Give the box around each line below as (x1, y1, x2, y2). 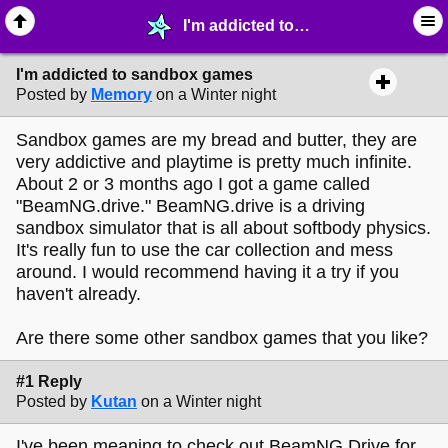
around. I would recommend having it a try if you (16, 261, 399, 282)
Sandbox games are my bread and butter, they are (16, 129, 417, 150)
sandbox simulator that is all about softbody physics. (16, 217, 431, 238)
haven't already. (16, 283, 141, 304)
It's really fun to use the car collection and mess (16, 239, 393, 260)
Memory (91, 86, 152, 104)
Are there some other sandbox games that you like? (16, 327, 428, 348)
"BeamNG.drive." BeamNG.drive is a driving (16, 195, 365, 216)
